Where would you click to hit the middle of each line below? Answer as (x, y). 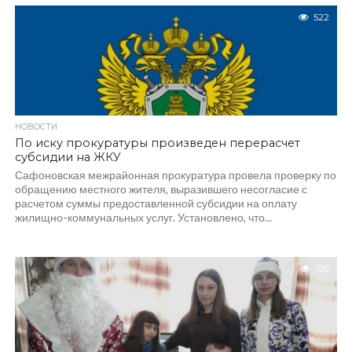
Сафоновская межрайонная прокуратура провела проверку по (175, 175)
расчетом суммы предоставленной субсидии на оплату (156, 203)
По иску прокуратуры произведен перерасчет (157, 143)
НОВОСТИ (36, 127)
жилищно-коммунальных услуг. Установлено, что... (143, 217)
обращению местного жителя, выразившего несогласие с (161, 189)
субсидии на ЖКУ (68, 157)
